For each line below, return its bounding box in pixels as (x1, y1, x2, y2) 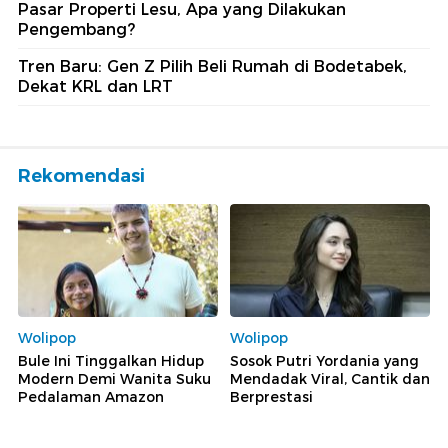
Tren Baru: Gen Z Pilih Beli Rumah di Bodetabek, (18, 57, 407, 77)
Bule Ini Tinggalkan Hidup (18, 351, 204, 370)
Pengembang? (18, 20, 135, 40)
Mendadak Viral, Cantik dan (230, 369, 430, 388)
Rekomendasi (18, 165, 145, 188)
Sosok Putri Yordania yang (230, 351, 419, 370)
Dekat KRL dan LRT (18, 77, 173, 97)
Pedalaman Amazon (18, 387, 164, 406)
